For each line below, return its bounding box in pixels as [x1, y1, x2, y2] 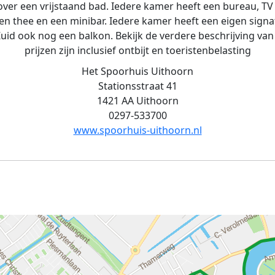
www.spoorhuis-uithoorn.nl [73, 123, 202, 137]
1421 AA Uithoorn [96, 94, 179, 107]
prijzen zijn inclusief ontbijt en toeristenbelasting [24, 44, 251, 57]
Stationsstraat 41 [98, 79, 177, 93]
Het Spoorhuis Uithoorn [82, 64, 193, 78]
